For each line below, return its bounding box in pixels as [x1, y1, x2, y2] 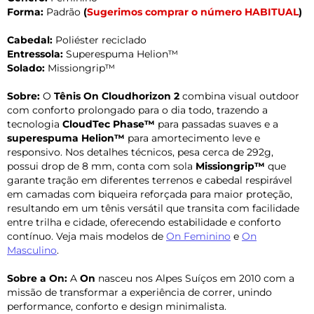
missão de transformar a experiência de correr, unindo [7, 285, 272, 299]
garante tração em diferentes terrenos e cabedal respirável [7, 173, 292, 186]
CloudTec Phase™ [62, 117, 155, 130]
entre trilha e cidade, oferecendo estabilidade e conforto [7, 215, 281, 228]
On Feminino [166, 229, 231, 243]
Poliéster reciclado [53, 33, 146, 46]
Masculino [7, 243, 57, 257]
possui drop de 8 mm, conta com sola [7, 159, 196, 172]
